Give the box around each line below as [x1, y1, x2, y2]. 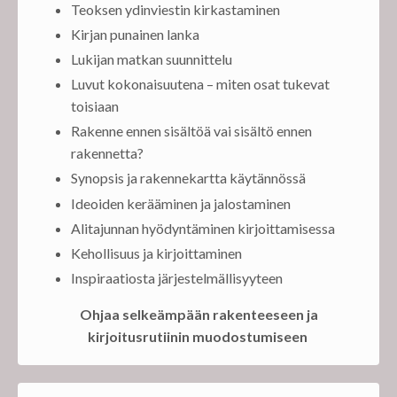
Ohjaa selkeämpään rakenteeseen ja [79, 306, 318, 323]
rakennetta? [71, 144, 144, 162]
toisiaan [71, 97, 119, 115]
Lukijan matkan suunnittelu [71, 50, 232, 67]
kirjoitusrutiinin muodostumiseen [87, 328, 310, 346]
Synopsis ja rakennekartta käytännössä [71, 169, 306, 187]
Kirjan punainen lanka [71, 25, 199, 43]
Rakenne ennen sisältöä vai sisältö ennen [71, 122, 312, 140]
